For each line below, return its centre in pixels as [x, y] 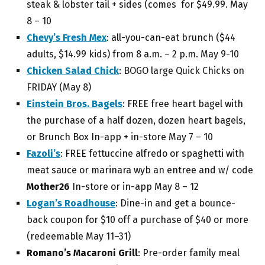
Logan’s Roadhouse [71, 203]
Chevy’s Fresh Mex [67, 38]
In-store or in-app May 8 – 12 [134, 187]
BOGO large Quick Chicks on [184, 71]
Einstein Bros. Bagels [75, 104]
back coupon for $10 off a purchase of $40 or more [138, 220]
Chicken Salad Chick [73, 71]
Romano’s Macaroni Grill [82, 253]
